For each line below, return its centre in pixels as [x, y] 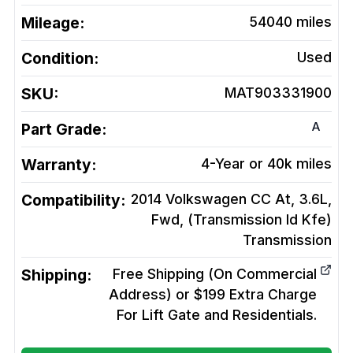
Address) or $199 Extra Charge [213, 295]
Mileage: [53, 23]
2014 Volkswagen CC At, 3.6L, [231, 199]
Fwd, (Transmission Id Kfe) [242, 220]
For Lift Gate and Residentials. [217, 315]
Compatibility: [73, 201]
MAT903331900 [278, 93]
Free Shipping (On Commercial [215, 274]
